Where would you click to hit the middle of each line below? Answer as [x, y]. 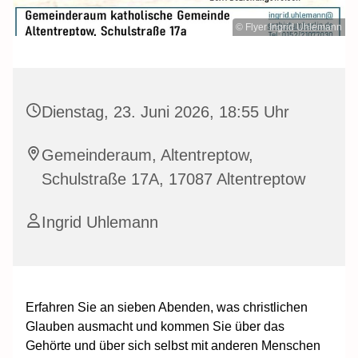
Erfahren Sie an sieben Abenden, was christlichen [167, 307]
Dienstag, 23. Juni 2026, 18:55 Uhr [165, 111]
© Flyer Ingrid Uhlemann [289, 27]
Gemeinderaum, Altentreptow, [147, 155]
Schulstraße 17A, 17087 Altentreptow [173, 179]
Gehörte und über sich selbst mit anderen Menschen [173, 345]
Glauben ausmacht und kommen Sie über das [155, 326]
